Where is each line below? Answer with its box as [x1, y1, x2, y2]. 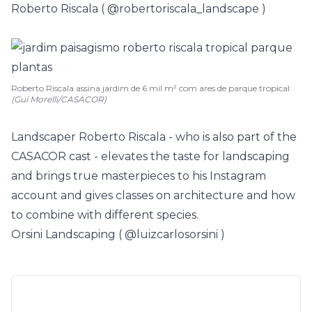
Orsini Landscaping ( [11, 228, 125, 241]
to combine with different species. [11, 208, 198, 221]
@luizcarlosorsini [125, 228, 218, 241]
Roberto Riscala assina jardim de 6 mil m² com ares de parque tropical [11, 83, 290, 93]
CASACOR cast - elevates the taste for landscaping [11, 150, 290, 163]
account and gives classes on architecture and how [11, 189, 295, 202]
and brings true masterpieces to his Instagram [11, 169, 266, 182]
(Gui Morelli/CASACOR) [11, 94, 107, 104]
